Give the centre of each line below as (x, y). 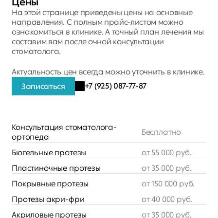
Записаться (43, 86)
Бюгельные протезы (49, 153)
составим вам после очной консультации (88, 42)
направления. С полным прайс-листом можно (98, 22)
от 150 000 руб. (168, 184)
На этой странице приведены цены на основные (102, 12)
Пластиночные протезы (56, 168)
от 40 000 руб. (167, 199)
